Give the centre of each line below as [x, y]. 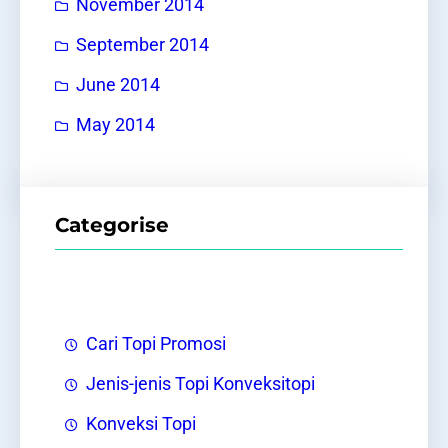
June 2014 [118, 84]
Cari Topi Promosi [156, 344]
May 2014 [115, 124]
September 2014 [142, 44]
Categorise [112, 225]
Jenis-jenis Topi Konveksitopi [200, 384]
